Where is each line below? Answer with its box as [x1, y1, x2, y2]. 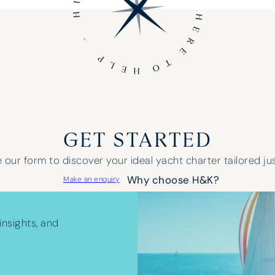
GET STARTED [63, 131, 212, 151]
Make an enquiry [63, 174, 120, 185]
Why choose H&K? [126, 172, 219, 187]
